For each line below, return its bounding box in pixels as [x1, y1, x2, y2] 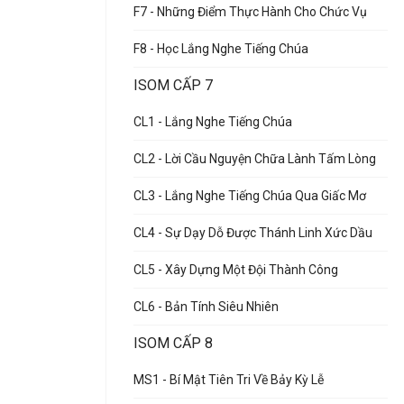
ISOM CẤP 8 [133, 335, 213, 352]
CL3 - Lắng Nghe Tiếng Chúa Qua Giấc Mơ [133, 188, 366, 203]
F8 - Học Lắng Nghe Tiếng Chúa [133, 41, 308, 56]
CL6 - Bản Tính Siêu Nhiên [133, 299, 279, 314]
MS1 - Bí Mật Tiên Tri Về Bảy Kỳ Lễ [133, 372, 324, 387]
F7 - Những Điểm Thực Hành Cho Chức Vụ [133, 5, 367, 19]
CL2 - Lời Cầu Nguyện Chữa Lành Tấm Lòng [133, 151, 376, 166]
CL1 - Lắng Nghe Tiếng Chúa [133, 115, 292, 129]
